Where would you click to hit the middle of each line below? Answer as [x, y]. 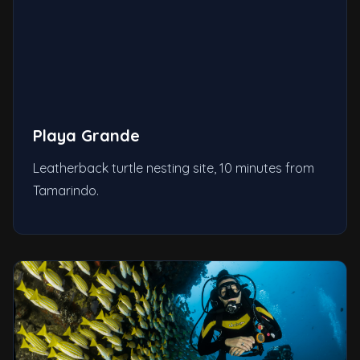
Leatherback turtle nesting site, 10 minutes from [174, 168]
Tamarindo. [66, 190]
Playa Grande [86, 135]
